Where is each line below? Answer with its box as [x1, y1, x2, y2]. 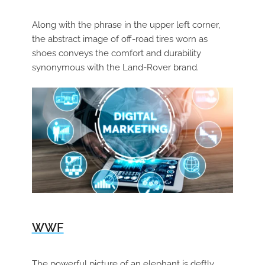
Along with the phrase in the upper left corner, [31, 19, 220, 30]
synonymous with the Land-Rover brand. [31, 62, 199, 73]
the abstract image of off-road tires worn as [31, 33, 208, 44]
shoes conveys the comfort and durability [31, 47, 201, 59]
